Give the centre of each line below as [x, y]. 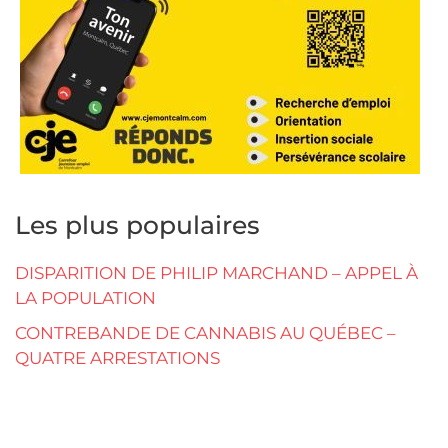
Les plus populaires [137, 225]
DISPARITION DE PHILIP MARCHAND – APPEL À [216, 273]
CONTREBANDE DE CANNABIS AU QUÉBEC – [205, 333]
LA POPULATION [85, 298]
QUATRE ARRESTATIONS [117, 358]
